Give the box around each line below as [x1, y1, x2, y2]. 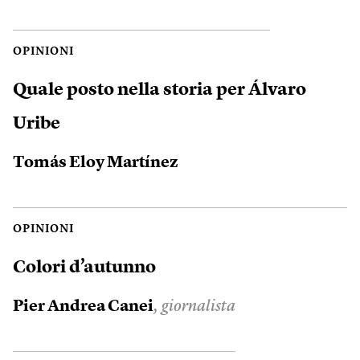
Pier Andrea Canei [13, 298, 153, 315]
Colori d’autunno [13, 258, 156, 276]
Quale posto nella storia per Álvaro [13, 80, 306, 99]
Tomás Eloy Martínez [13, 154, 178, 171]
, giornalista [153, 298, 235, 315]
